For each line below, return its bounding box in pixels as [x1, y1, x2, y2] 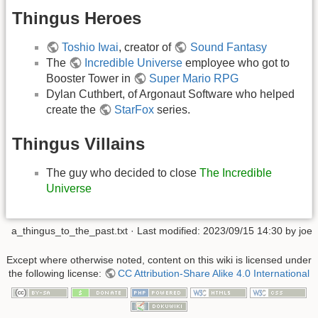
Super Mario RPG [149, 72, 239, 85]
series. [154, 104, 191, 116]
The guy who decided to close [46, 166, 199, 179]
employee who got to [182, 57, 290, 70]
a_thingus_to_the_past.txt [11, 225, 128, 237]
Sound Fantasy [190, 41, 267, 54]
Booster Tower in [46, 72, 133, 85]
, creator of [119, 41, 175, 54]
